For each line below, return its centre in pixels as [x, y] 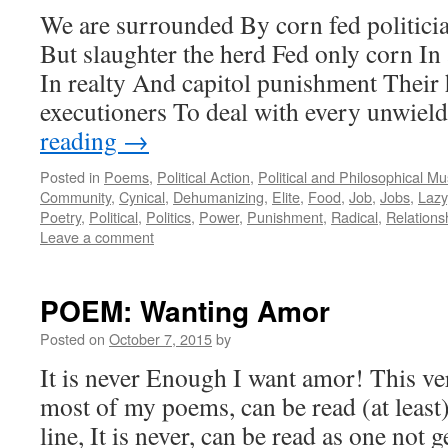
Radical [354, 216]
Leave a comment [97, 236]
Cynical [142, 196]
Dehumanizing [218, 196]
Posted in [70, 176]
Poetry [60, 216]
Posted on [72, 338]
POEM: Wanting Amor [185, 310]
